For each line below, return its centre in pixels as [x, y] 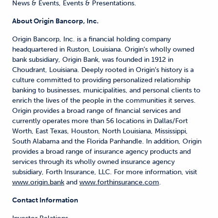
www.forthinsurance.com [119, 182]
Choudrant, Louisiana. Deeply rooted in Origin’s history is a [103, 70]
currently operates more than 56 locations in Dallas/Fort [100, 121]
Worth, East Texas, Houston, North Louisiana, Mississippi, [100, 131]
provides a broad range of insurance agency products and [101, 152]
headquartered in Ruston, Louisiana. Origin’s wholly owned [103, 49]
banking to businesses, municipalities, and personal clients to [106, 90]
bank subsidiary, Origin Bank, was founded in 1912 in [93, 60]
